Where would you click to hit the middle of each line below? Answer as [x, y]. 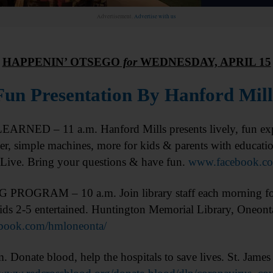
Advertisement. [115, 16]
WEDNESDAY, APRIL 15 [204, 62]
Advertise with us [155, 16]
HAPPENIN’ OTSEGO [61, 62]
